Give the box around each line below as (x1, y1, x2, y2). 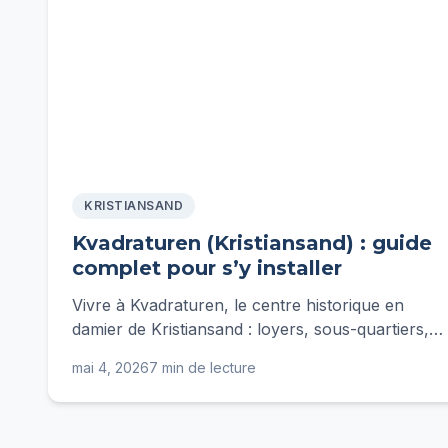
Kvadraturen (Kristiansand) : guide (72, 231, 432, 255)
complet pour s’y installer (72, 256, 342, 280)
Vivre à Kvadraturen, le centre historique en (72, 295, 404, 315)
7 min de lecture (149, 359, 256, 376)
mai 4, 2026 (72, 359, 149, 376)
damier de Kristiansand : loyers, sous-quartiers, (72, 319, 429, 339)
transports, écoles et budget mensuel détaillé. (72, 343, 416, 363)
